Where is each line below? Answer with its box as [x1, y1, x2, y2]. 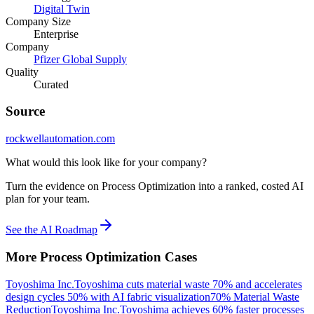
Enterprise [34, 27, 78, 40]
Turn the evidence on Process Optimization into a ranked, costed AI [6, 180, 303, 193]
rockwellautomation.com [6, 132, 115, 145]
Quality [6, 65, 39, 78]
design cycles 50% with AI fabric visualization [6, 290, 210, 303]
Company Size [6, 15, 71, 27]
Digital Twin [34, 2, 90, 15]
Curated [34, 78, 69, 90]
